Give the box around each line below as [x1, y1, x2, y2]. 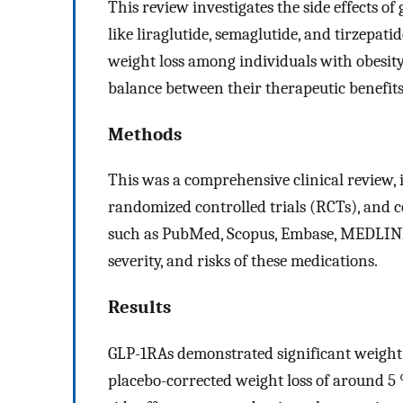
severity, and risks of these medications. [108, 251, 378, 272]
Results [108, 296, 171, 318]
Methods [108, 122, 182, 145]
